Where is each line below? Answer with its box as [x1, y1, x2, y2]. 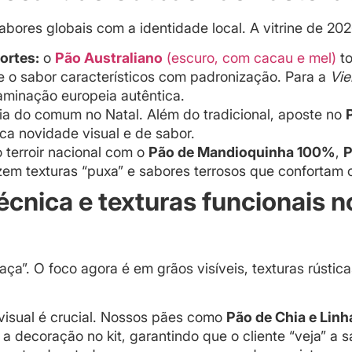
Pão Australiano [55, 49, 163, 66]
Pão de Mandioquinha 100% [148, 143, 335, 160]
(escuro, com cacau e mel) [163, 49, 336, 66]
